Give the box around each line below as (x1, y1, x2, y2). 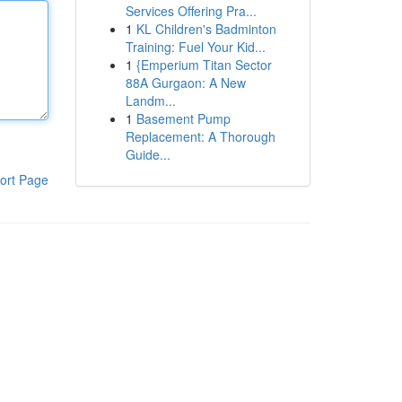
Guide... (125, 145, 170, 163)
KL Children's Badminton (135, 20, 276, 38)
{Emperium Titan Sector (135, 56, 272, 74)
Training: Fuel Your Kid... (125, 38, 266, 56)
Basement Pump (135, 109, 231, 127)
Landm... (125, 92, 176, 109)
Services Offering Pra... (125, 2, 257, 20)
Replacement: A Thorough (125, 127, 275, 145)
